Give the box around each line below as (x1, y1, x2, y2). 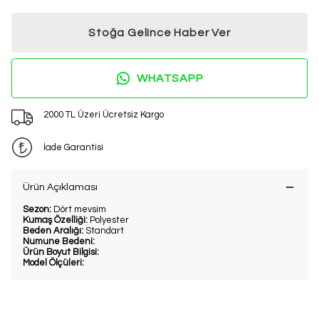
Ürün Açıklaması (23, 182, 98, 193)
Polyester (90, 215, 129, 226)
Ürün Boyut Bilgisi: (23, 247, 99, 258)
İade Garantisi (43, 142, 103, 152)
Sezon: (23, 204, 53, 215)
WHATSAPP (137, 73, 204, 85)
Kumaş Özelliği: (23, 215, 90, 226)
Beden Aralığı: (23, 226, 85, 236)
